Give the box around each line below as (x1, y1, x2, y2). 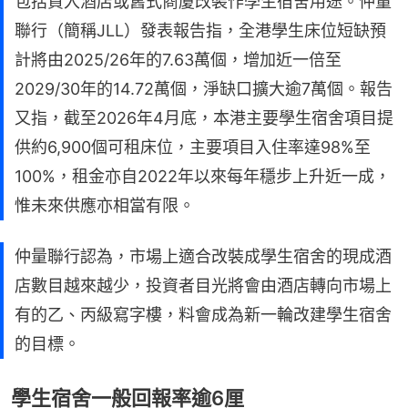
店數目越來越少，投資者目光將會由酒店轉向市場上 (15, 275, 392, 295)
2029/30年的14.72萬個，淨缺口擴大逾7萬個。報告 (15, 78, 393, 98)
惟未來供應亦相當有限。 (15, 195, 195, 215)
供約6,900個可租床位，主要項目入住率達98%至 (15, 137, 371, 157)
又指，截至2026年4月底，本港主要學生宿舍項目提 (15, 107, 393, 127)
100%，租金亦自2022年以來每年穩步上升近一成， (15, 166, 391, 186)
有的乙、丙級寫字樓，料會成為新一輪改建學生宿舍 (15, 304, 392, 324)
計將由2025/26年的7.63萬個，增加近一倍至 (15, 49, 342, 69)
